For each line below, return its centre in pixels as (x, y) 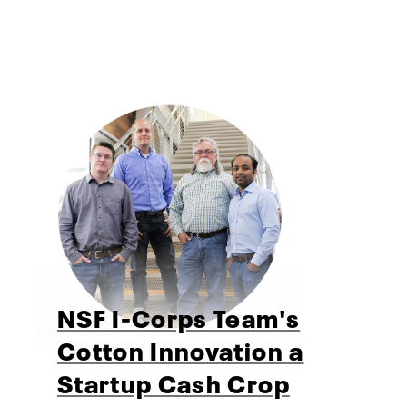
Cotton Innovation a (181, 349)
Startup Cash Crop (174, 382)
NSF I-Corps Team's (179, 317)
